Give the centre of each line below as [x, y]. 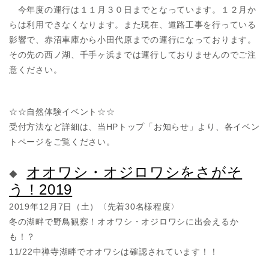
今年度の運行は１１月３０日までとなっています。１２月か [133, 10]
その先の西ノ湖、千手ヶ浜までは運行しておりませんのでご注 [133, 55]
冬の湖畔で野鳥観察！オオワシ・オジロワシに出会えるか [124, 222]
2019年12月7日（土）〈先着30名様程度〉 [95, 207]
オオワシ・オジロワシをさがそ [134, 172]
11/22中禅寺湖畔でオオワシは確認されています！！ [114, 252]
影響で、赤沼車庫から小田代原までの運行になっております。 [133, 40]
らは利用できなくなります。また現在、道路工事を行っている [133, 25]
